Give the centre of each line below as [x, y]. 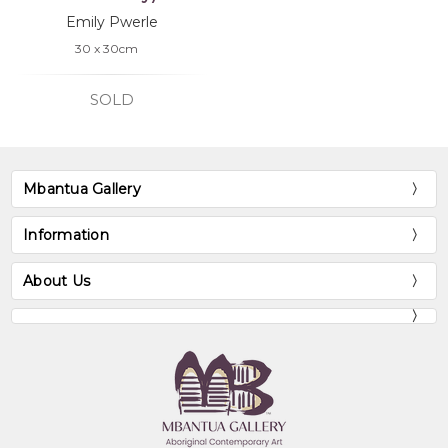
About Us [57, 281]
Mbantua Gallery [82, 189]
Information [66, 235]
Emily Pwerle [112, 21]
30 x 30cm [106, 48]
